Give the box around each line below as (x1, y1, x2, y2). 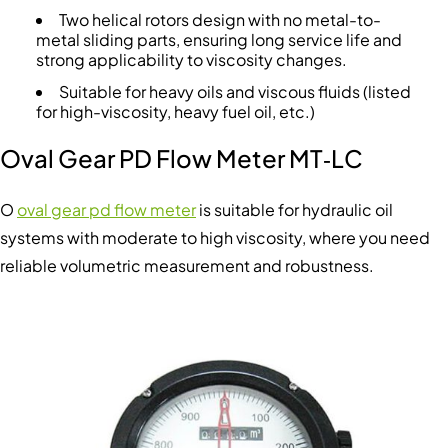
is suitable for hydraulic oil (196, 199, 393, 221)
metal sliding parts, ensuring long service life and (35, 29, 402, 51)
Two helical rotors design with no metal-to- (58, 9, 381, 31)
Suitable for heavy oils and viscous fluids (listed (58, 81, 411, 103)
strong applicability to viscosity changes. (35, 49, 347, 71)
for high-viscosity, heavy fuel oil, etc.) (35, 101, 315, 123)
